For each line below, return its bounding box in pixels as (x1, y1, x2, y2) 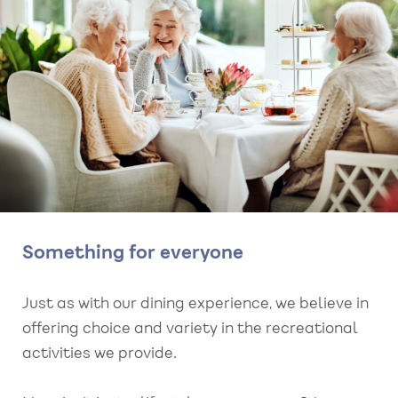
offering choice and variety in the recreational (22, 322, 358, 338)
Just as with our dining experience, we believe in (22, 298, 369, 313)
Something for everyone (22, 244, 243, 263)
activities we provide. (22, 347, 177, 362)
